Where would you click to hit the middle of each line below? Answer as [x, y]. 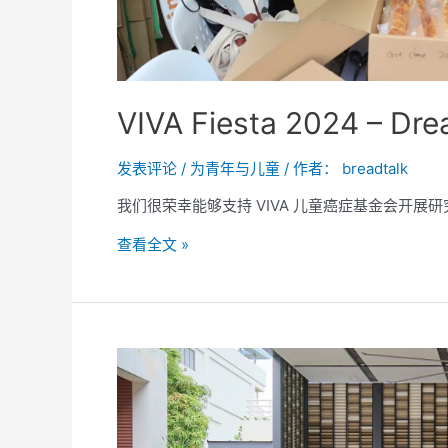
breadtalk [375, 168]
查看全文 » [153, 244]
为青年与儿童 [235, 168]
